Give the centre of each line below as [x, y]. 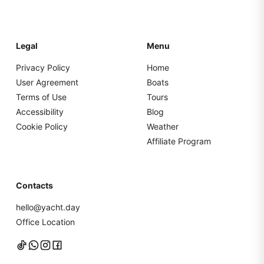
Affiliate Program [179, 141]
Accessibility [40, 112]
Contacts [34, 186]
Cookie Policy [42, 127]
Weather [163, 127]
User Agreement [47, 82]
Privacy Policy [43, 68]
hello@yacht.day [48, 207]
